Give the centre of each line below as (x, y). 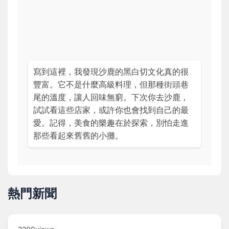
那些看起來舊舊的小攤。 (78, 135)
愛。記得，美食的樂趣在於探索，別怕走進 (111, 122)
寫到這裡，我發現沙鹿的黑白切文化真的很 (111, 71)
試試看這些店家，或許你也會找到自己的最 (111, 110)
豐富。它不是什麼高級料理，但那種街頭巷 (111, 84)
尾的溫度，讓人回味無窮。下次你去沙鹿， (111, 97)
